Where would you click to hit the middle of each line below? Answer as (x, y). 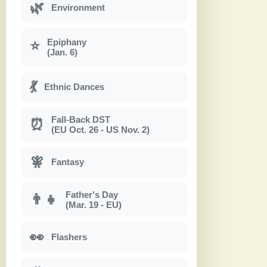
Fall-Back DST (81, 119)
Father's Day (92, 194)
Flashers (69, 237)
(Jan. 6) (62, 52)
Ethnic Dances (74, 87)
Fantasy (68, 162)
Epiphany (67, 42)
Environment (78, 8)
